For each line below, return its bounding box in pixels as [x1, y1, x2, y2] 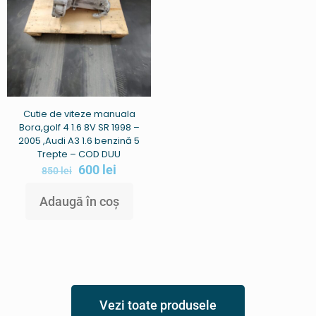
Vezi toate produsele [99, 297, 217, 312]
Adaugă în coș [39, 193, 119, 209]
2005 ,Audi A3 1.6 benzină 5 [18, 133, 140, 147]
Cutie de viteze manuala [23, 107, 135, 121]
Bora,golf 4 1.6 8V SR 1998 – [18, 120, 140, 134]
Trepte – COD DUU [37, 147, 121, 161]
